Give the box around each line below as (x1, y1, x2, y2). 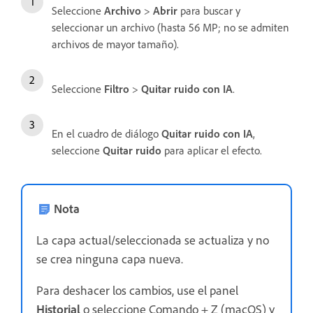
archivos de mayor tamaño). (52, 36, 179, 51)
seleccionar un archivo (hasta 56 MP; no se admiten (52, 20, 289, 34)
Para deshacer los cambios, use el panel (36, 282, 238, 298)
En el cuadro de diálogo (52, 126, 161, 140)
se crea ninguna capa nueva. (36, 250, 186, 266)
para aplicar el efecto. (161, 143, 262, 157)
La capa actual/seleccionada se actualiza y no (36, 231, 269, 247)
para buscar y (177, 3, 240, 17)
